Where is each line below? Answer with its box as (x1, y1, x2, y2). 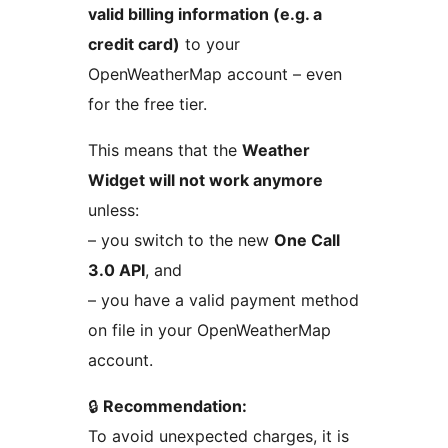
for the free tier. (88, 94, 207, 115)
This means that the (88, 140, 242, 161)
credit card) (88, 34, 180, 55)
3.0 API (88, 260, 145, 281)
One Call (274, 230, 340, 251)
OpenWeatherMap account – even (88, 64, 342, 85)
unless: (88, 200, 139, 221)
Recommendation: (103, 396, 247, 417)
